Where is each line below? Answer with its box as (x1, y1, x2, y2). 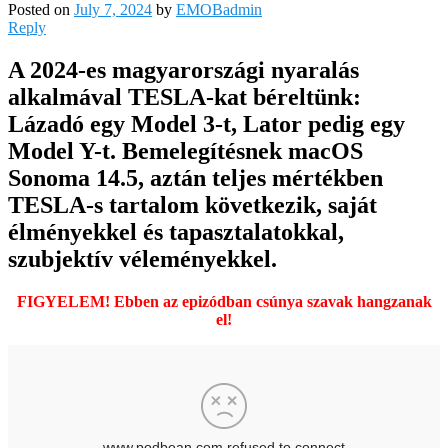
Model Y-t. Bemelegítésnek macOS (8, 137, 363, 164)
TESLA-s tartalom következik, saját (8, 191, 377, 218)
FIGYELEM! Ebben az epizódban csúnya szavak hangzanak (16, 292, 432, 310)
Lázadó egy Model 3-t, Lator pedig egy (8, 110, 405, 137)
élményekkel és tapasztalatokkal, (8, 218, 344, 245)
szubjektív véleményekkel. (8, 245, 277, 272)
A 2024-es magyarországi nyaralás (8, 56, 359, 83)
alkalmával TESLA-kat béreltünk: (8, 83, 361, 110)
